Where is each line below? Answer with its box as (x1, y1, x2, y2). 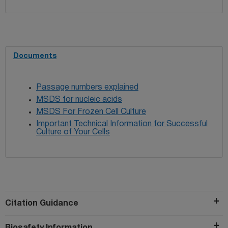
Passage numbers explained (36, 83, 138, 91)
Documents (13, 52, 56, 60)
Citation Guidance (5, 199, 78, 207)
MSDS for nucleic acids (36, 96, 122, 103)
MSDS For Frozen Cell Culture (36, 108, 146, 116)
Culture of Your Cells (36, 128, 110, 136)
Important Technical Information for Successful (36, 120, 208, 128)
